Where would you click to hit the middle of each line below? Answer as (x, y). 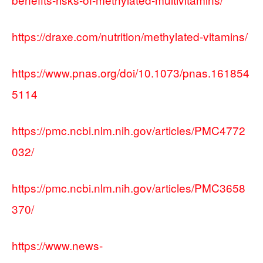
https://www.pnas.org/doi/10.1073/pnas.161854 (131, 73)
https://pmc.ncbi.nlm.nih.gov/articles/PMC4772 (129, 130)
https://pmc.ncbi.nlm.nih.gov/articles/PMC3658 (129, 188)
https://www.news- (57, 245)
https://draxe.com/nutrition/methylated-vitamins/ (130, 36)
